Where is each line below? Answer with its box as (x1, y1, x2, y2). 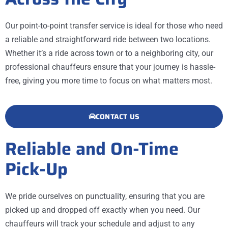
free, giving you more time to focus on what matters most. (5, 75, 212, 85)
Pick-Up (5, 155, 68, 183)
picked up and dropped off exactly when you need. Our (5, 205, 200, 215)
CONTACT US (96, 111, 140, 123)
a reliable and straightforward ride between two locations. (5, 34, 211, 44)
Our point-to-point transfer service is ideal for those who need (5, 20, 223, 31)
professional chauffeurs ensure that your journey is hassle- (5, 62, 215, 72)
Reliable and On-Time (5, 135, 179, 163)
